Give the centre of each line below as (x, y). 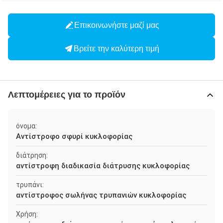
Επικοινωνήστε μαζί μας (116, 25)
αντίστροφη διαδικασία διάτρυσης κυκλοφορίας (103, 166)
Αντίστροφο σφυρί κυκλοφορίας (74, 136)
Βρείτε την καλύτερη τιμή (116, 48)
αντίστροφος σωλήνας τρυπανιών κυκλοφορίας (101, 195)
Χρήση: (27, 214)
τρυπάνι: (30, 185)
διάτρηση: (32, 155)
